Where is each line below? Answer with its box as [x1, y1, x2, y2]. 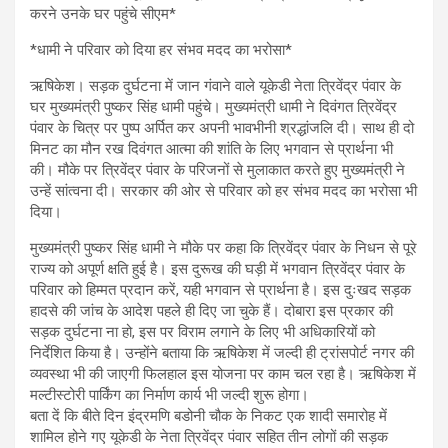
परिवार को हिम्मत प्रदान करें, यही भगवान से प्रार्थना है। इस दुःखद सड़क [30, 280, 411, 299]
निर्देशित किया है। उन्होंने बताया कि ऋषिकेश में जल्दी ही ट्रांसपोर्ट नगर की [30, 343, 414, 362]
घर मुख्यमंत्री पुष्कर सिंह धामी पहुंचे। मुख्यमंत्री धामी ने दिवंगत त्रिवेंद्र [30, 97, 397, 116]
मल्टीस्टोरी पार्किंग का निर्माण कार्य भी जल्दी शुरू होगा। [30, 385, 309, 404]
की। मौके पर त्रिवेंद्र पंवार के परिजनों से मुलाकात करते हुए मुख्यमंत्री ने [30, 160, 405, 179]
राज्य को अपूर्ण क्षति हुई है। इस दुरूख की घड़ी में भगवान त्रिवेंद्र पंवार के [30, 259, 405, 278]
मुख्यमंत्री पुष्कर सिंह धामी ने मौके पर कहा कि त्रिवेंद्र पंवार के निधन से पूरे [30, 238, 417, 257]
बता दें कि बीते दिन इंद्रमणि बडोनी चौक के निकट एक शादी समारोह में [30, 406, 387, 425]
